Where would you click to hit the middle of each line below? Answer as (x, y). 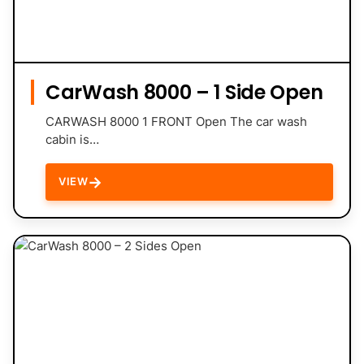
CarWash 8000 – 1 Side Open (184, 92)
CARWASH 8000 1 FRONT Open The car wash (176, 121)
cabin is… (72, 139)
